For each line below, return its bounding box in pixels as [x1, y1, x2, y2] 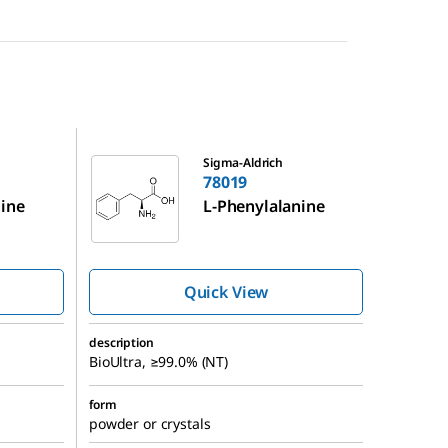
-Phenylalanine [211, 194, 325, 217]
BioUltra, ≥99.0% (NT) [89, 351, 229, 371]
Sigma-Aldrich [203, 153, 283, 171]
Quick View [183, 280, 269, 303]
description [89, 333, 154, 351]
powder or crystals [89, 413, 211, 433]
